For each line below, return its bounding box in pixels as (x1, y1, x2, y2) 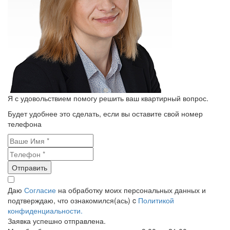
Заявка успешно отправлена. (8, 215, 106, 226)
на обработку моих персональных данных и (56, 184, 206, 195)
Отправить (12, 162, 47, 172)
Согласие (24, 184, 56, 195)
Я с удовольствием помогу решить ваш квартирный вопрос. (8, 92, 208, 103)
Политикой (138, 195, 174, 205)
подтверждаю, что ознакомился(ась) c (8, 195, 138, 205)
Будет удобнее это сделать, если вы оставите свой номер (8, 108, 203, 119)
